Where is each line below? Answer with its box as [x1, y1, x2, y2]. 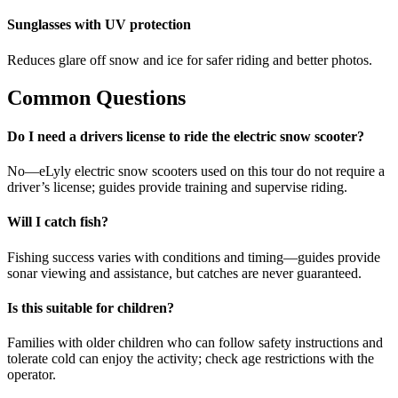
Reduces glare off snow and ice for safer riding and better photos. [7, 52, 372, 68]
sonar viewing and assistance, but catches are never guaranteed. [7, 265, 362, 281]
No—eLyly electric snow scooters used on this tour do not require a [7, 163, 385, 179]
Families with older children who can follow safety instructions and [7, 335, 383, 351]
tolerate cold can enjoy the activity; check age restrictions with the [7, 351, 374, 367]
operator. [7, 367, 56, 383]
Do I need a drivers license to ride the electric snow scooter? [7, 128, 364, 144]
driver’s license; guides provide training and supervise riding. [7, 179, 347, 195]
